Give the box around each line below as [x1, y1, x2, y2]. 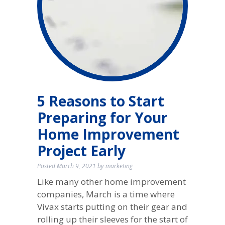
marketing [105, 162, 133, 171]
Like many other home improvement [37, 176, 186, 188]
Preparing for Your [37, 107, 168, 127]
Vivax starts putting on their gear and [37, 201, 187, 213]
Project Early [37, 141, 126, 160]
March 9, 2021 [56, 162, 96, 171]
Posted [37, 162, 57, 171]
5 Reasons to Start [37, 91, 164, 110]
